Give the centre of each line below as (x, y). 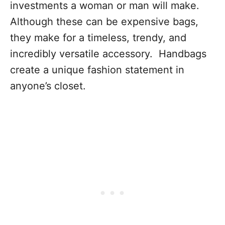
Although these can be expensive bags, (104, 22)
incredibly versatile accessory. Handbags (108, 54)
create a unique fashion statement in (97, 70)
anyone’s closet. (48, 86)
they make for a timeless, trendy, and (98, 38)
